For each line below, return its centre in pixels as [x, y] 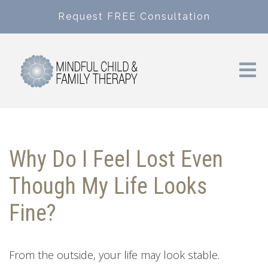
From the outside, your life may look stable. [114, 255]
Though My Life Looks [108, 186]
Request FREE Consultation [134, 16]
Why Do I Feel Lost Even [116, 159]
